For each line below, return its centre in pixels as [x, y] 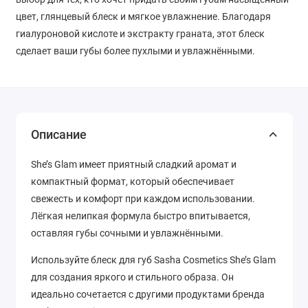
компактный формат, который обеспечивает [133, 182]
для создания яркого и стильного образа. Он [132, 277]
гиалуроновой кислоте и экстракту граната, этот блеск [140, 33]
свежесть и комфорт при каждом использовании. [143, 199]
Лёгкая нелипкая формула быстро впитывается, [141, 216]
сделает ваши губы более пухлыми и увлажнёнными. [135, 51]
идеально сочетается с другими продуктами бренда [148, 294]
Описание [59, 135]
